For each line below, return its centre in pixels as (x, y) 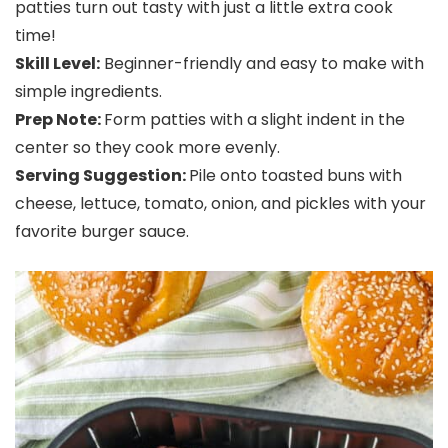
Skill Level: (57, 63)
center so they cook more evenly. (147, 147)
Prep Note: (59, 119)
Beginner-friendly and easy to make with (262, 63)
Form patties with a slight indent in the (254, 119)
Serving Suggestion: (102, 175)
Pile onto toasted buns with (295, 175)
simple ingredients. (88, 91)
